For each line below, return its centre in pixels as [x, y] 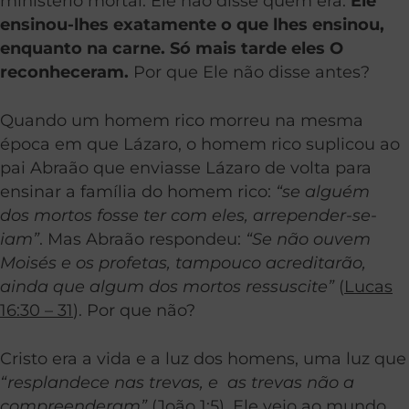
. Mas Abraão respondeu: [142, 239]
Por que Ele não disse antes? [249, 72]
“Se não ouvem [308, 239]
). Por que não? [134, 310]
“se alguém [323, 192]
